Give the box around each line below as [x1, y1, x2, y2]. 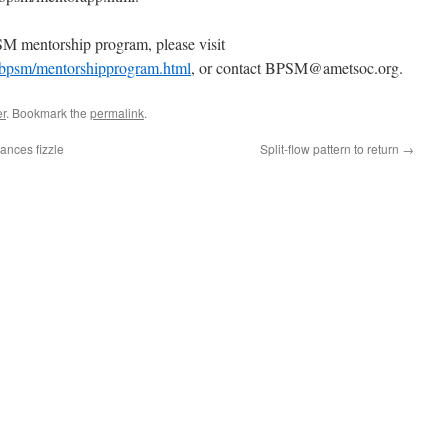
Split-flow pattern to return [260, 140, 402, 157]
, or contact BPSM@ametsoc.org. [191, 57, 403, 78]
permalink [90, 104, 144, 121]
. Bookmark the [6, 104, 90, 121]
